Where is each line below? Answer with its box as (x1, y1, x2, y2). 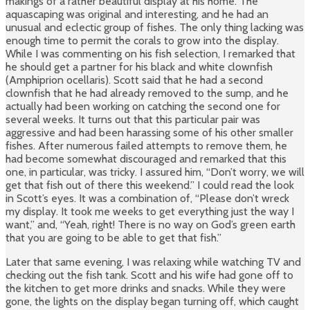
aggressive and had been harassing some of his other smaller (6, 126, 293, 140)
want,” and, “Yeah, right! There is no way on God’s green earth (6, 218, 295, 232)
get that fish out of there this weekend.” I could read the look (6, 179, 294, 192)
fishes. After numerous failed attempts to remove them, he (6, 139, 287, 153)
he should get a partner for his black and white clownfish (6, 60, 273, 74)
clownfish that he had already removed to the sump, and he (6, 86, 289, 100)
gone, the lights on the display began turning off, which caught (6, 295, 299, 309)
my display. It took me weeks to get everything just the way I (6, 205, 294, 219)
